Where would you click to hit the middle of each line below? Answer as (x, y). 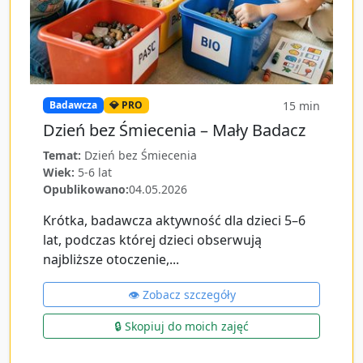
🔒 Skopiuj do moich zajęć (181, 326)
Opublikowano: (86, 189)
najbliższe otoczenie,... (111, 259)
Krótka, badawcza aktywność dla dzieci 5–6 (174, 220)
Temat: (62, 155)
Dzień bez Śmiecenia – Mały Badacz (174, 130)
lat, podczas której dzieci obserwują (152, 240)
